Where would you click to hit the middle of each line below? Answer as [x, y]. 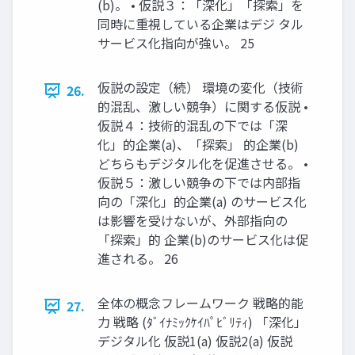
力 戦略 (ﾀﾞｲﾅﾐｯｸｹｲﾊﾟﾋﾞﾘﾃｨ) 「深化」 [202, 322]
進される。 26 [138, 259]
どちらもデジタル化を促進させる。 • [203, 164]
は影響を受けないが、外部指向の [193, 221]
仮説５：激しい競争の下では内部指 [199, 183]
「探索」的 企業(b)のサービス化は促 [203, 240]
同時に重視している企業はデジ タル [200, 24]
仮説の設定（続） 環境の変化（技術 [200, 88]
